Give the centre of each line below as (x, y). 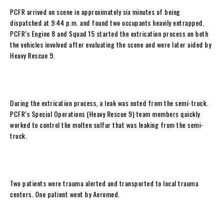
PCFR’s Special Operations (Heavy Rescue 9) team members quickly (105, 113)
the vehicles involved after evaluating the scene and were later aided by (111, 44)
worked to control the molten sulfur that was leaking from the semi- (107, 124)
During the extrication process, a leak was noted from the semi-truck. (110, 103)
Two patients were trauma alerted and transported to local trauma (104, 183)
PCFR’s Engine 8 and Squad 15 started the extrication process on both (109, 33)
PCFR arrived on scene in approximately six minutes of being (95, 11)
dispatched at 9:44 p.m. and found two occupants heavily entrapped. (107, 22)
